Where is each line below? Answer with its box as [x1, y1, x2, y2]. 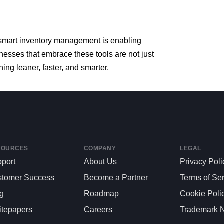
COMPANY [83, 145, 116, 152]
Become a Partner [83, 173, 148, 182]
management [54, 36, 102, 45]
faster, [42, 63, 65, 72]
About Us [83, 157, 117, 166]
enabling [110, 36, 141, 45]
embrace [41, 50, 74, 58]
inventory [19, 36, 54, 45]
